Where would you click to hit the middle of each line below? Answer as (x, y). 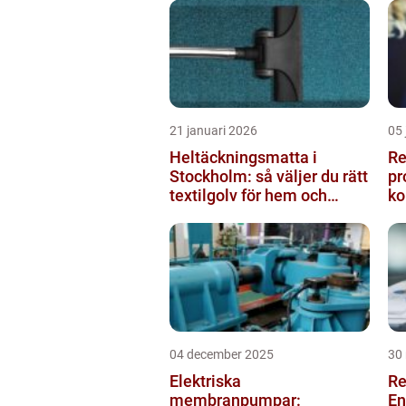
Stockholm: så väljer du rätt (269, 176)
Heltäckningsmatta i (243, 157)
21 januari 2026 (213, 130)
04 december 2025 (222, 354)
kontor (193, 214)
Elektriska (205, 381)
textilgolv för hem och (248, 195)
